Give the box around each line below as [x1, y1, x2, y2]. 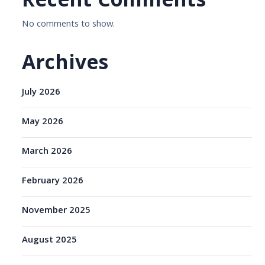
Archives [22, 47, 109, 82]
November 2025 [22, 203, 91, 219]
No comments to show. [22, 17, 115, 33]
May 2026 [22, 114, 64, 130]
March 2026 [22, 144, 73, 160]
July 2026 [22, 85, 61, 101]
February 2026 [22, 173, 84, 189]
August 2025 [22, 232, 77, 248]
